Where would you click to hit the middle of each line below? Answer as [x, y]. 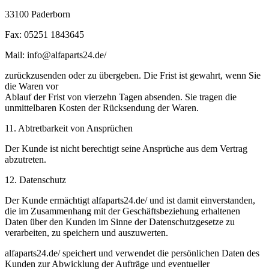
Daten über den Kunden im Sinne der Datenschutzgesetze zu [120, 222]
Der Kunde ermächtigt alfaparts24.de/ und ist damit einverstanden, [130, 200]
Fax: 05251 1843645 [44, 35]
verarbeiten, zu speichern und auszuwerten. [86, 233]
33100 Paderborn [38, 14]
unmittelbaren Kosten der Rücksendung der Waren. [102, 108]
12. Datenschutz [35, 180]
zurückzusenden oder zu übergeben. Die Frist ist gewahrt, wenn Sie [133, 75]
